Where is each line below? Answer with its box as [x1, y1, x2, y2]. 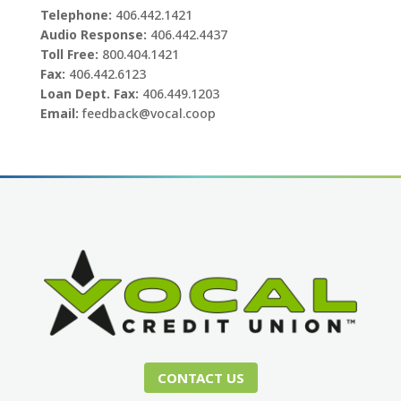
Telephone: [39, 5, 112, 23]
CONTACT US [157, 368, 244, 387]
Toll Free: [39, 45, 98, 63]
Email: [39, 104, 79, 122]
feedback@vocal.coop [81, 104, 216, 122]
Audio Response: [39, 25, 147, 43]
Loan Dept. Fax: [39, 84, 139, 102]
